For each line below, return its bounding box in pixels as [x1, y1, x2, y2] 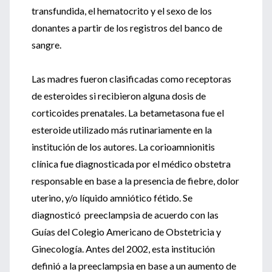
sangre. [32, 39, 61, 50]
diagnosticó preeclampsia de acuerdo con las [32, 209, 219, 220]
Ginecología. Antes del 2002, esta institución [32, 243, 215, 254]
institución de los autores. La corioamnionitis [32, 141, 215, 152]
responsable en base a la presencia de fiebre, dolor [32, 175, 239, 186]
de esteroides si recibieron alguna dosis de [32, 90, 206, 101]
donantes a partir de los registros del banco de [32, 22, 222, 33]
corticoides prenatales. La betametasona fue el [32, 107, 224, 118]
